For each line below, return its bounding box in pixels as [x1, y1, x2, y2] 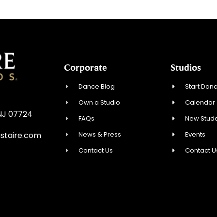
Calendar [185, 97, 216, 107]
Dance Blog [78, 81, 115, 91]
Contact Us [78, 145, 113, 155]
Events [185, 129, 206, 139]
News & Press [78, 129, 122, 139]
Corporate [64, 62, 107, 73]
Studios [170, 62, 201, 73]
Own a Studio [78, 97, 121, 107]
